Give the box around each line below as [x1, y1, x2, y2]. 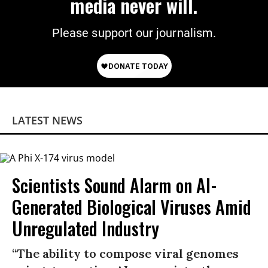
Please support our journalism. [52, 25, 216, 40]
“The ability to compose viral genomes [12, 246, 239, 261]
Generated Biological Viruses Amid [12, 193, 251, 221]
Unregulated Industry [12, 215, 159, 242]
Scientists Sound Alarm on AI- [12, 172, 217, 199]
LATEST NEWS [12, 112, 83, 127]
